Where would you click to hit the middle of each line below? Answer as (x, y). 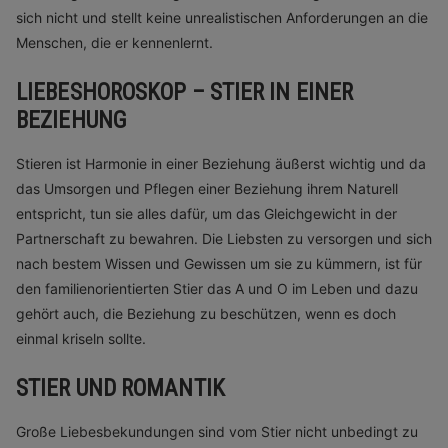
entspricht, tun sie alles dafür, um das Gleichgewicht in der (206, 213)
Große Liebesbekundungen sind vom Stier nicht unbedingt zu (217, 431)
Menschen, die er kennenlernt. (114, 42)
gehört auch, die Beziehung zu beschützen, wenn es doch (206, 313)
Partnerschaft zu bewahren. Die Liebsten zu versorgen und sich (224, 238)
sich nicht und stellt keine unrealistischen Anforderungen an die (222, 17)
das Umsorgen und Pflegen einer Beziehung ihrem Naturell (207, 188)
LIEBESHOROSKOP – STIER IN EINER (185, 92)
